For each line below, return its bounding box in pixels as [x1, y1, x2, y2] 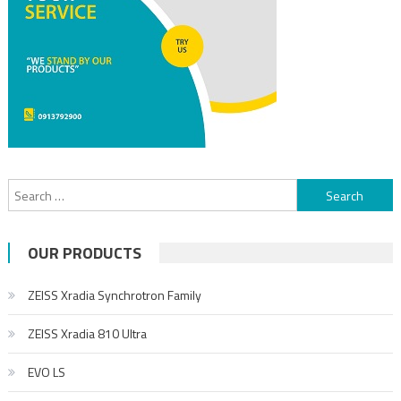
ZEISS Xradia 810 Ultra [27, 324, 147, 344]
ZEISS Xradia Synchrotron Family [27, 286, 201, 305]
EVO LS [27, 363, 65, 382]
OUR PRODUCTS [27, 241, 141, 266]
